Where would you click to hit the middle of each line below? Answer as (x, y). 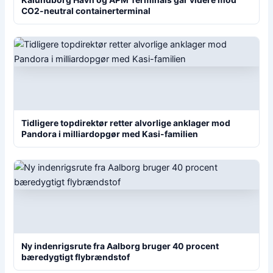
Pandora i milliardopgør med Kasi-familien (110, 134)
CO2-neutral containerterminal (86, 11)
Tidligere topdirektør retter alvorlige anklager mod (126, 123)
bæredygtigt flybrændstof (76, 257)
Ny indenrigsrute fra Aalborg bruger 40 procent (120, 246)
